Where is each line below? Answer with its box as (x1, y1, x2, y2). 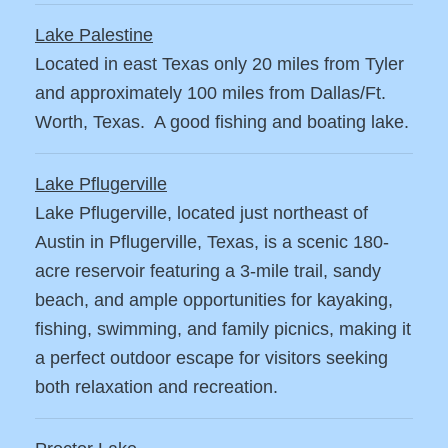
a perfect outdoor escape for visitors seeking (35, 348, 388, 369)
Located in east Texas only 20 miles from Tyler (35, 54, 404, 75)
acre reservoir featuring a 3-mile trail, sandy (35, 261, 381, 282)
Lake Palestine (35, 25, 153, 46)
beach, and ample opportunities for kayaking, (35, 290, 393, 311)
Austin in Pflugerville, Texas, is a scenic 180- (35, 232, 389, 253)
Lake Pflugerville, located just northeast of (35, 203, 368, 224)
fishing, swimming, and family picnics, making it (35, 319, 411, 340)
